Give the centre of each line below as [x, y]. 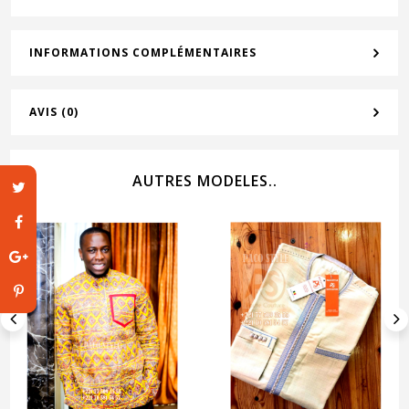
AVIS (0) [54, 112]
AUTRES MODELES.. [204, 181]
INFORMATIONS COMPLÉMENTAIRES [143, 53]
